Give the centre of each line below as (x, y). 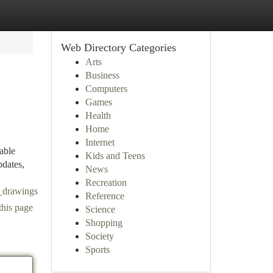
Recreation (106, 183)
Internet (100, 142)
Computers (106, 89)
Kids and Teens (115, 156)
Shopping (104, 223)
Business (102, 75)
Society (99, 236)
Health (98, 115)
